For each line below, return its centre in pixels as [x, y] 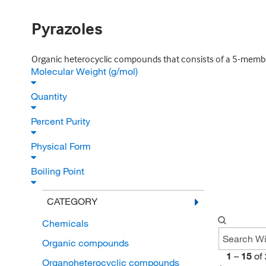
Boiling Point [59, 171]
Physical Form [62, 146]
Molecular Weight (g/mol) [85, 71]
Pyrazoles [67, 28]
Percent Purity [62, 121]
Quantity [50, 96]
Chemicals [65, 223]
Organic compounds [85, 243]
